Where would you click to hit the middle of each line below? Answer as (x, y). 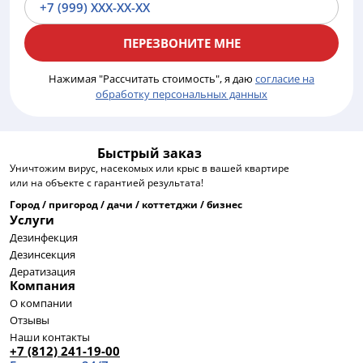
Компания (43, 285)
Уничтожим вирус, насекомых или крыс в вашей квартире (149, 168)
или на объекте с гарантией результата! (107, 182)
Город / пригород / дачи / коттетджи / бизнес (126, 204)
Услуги (32, 219)
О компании (41, 303)
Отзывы (30, 320)
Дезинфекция (44, 237)
